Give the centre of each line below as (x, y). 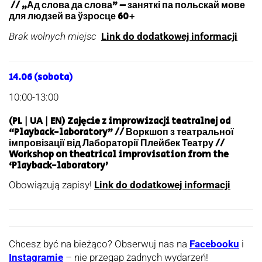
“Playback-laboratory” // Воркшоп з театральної (121, 132)
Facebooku (214, 244)
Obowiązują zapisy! (51, 185)
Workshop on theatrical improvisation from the (119, 154)
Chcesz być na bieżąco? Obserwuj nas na (99, 244)
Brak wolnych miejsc (53, 36)
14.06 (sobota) (41, 77)
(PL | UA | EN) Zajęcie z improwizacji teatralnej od (120, 121)
